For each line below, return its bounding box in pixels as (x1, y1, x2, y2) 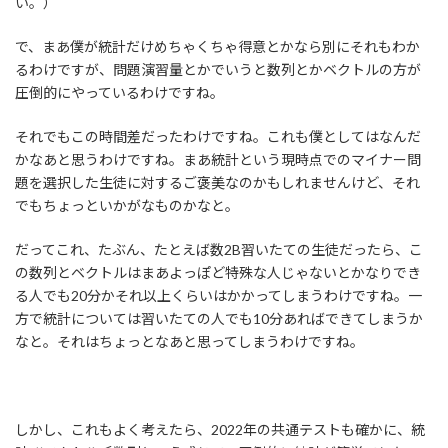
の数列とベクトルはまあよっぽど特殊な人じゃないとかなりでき (15, 264, 421, 282)
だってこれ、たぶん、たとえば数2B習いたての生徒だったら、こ (15, 241, 423, 259)
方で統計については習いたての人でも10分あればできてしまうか (15, 310, 423, 328)
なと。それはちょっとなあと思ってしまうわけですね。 (15, 333, 364, 351)
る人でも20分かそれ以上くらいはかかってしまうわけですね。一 (15, 287, 422, 305)
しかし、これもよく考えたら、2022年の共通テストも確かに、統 (15, 421, 425, 439)
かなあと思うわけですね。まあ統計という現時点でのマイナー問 (15, 151, 421, 169)
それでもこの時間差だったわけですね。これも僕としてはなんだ (15, 128, 421, 146)
